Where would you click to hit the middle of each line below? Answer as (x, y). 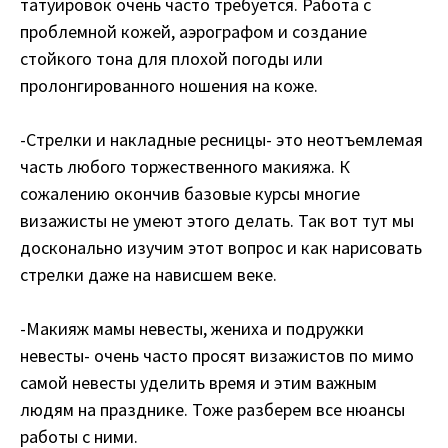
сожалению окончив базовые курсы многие (190, 193)
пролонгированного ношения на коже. (169, 85)
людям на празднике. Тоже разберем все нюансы (212, 409)
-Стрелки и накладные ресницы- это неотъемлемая (221, 139)
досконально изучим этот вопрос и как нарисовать (221, 247)
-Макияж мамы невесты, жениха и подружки (192, 328)
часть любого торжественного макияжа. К (185, 166)
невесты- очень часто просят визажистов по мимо (217, 355)
